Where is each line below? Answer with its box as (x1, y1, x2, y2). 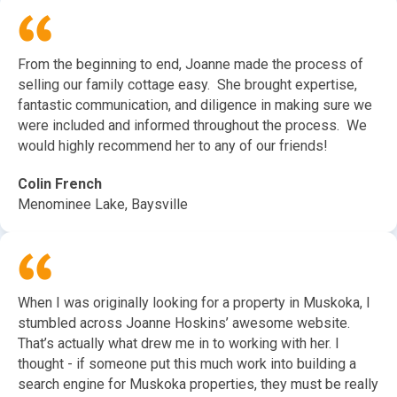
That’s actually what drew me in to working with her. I (18, 335, 339, 353)
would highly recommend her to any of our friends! (18, 137, 328, 155)
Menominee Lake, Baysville (18, 196, 188, 214)
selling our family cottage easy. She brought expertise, (18, 76, 357, 94)
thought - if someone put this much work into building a (18, 355, 356, 373)
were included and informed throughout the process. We (18, 117, 367, 135)
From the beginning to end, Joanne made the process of (18, 56, 363, 74)
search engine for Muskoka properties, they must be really (18, 376, 378, 393)
